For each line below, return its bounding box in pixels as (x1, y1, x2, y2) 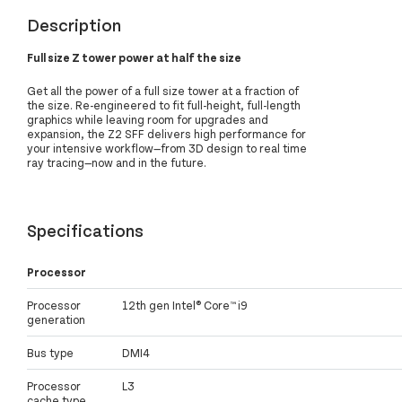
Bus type (27, 345, 74, 361)
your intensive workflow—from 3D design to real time (27, 140, 307, 155)
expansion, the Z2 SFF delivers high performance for (27, 126, 306, 141)
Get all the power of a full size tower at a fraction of (27, 83, 299, 98)
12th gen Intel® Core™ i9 (122, 298, 248, 313)
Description (27, 13, 121, 35)
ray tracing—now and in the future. (27, 154, 206, 170)
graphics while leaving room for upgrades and (27, 111, 268, 127)
